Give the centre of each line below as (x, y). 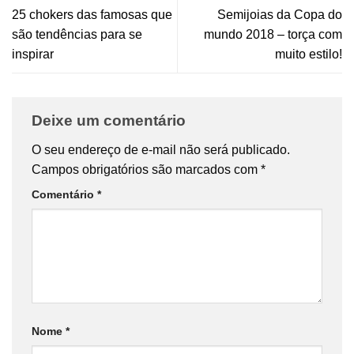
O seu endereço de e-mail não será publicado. (161, 150)
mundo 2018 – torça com (273, 34)
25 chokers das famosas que (92, 14)
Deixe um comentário (111, 120)
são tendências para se (77, 34)
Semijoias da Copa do (280, 14)
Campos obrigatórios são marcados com (146, 170)
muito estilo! (309, 54)
